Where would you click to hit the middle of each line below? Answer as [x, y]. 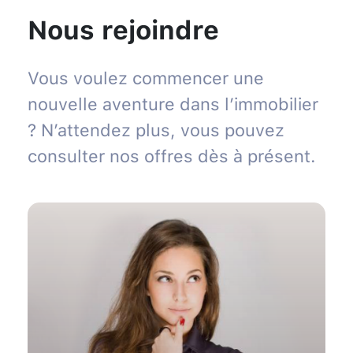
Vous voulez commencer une [146, 80]
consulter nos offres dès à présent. [172, 158]
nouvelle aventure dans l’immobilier [173, 106]
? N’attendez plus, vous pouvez [156, 132]
